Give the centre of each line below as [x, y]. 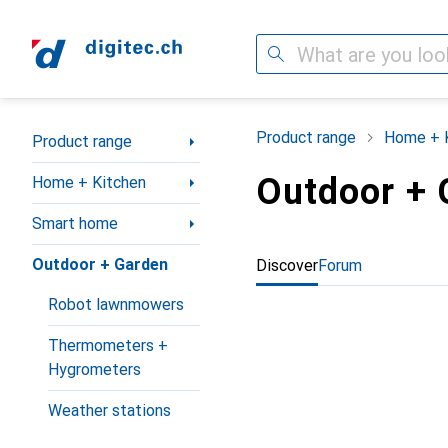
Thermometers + [108, 345]
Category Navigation [104, 133]
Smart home [75, 223]
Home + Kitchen [89, 182]
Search [280, 53]
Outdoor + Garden [100, 264]
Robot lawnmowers [116, 304]
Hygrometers [94, 369]
